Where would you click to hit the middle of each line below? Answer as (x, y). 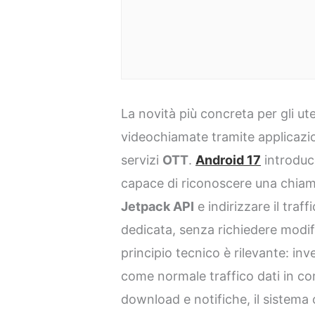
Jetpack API (158, 207)
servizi (142, 160)
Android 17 (229, 160)
